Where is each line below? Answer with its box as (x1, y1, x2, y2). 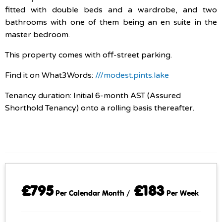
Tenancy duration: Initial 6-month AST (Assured (5, 90, 181, 101)
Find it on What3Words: (5, 70, 93, 80)
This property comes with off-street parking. (5, 50, 172, 60)
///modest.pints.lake (93, 70, 169, 80)
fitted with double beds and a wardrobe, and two (5, 4, 217, 15)
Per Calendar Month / (54, 187, 134, 198)
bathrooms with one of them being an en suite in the (5, 17, 217, 27)
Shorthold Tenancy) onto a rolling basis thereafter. (5, 103, 194, 113)
